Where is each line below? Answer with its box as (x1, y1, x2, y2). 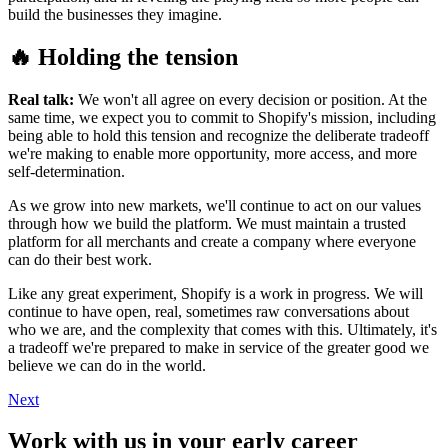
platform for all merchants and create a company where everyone (8, 232, 416, 250)
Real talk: (8, 90, 74, 108)
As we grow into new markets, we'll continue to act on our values (8, 196, 421, 214)
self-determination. (8, 162, 125, 180)
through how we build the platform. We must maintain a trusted (8, 214, 406, 232)
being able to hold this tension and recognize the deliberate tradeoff (8, 126, 429, 144)
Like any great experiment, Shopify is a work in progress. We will (8, 284, 423, 302)
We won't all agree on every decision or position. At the (74, 90, 427, 108)
